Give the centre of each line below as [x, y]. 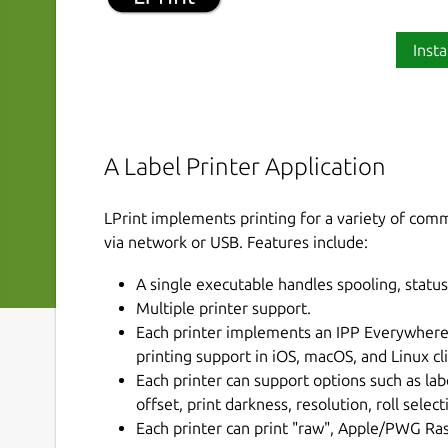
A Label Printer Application [245, 167]
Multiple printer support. [223, 307]
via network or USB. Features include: [236, 241]
